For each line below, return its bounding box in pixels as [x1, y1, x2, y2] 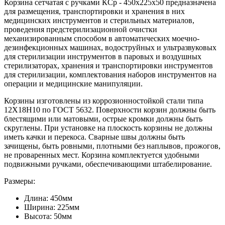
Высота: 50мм [24, 211, 72, 220]
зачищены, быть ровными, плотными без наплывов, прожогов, [4, 141, 220, 150]
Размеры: [4, 176, 35, 185]
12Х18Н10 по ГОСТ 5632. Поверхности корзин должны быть [4, 105, 215, 114]
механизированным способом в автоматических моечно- [4, 34, 199, 43]
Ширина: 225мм [24, 202, 79, 211]
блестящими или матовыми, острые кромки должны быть [4, 114, 202, 123]
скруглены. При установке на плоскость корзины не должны [4, 123, 212, 132]
